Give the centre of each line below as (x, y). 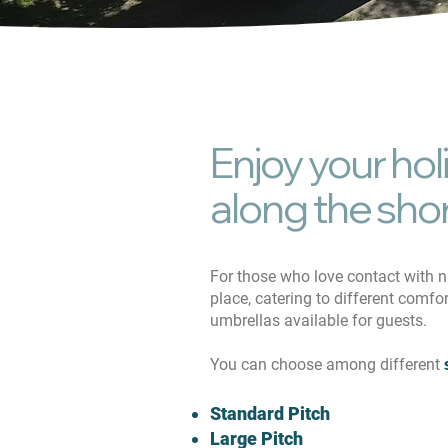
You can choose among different (327, 364)
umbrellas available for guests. (318, 320)
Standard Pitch (270, 413)
